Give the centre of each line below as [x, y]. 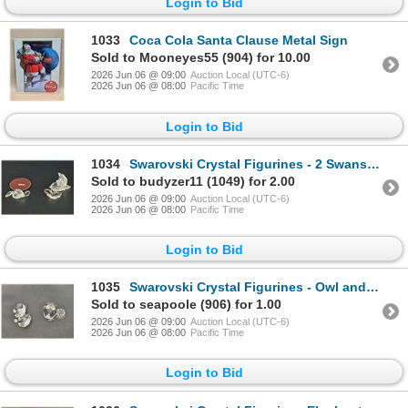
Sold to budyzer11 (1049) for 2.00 [193, 181]
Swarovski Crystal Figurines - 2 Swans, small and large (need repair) [248, 163]
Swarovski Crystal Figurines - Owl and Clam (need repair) [248, 287]
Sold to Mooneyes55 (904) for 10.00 [201, 58]
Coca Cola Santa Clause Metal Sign [239, 41]
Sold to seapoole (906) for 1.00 [186, 305]
